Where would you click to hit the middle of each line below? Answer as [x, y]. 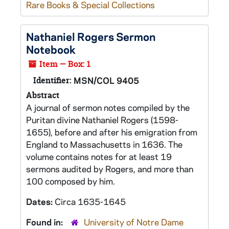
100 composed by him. [71, 181]
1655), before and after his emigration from [112, 132]
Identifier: [52, 80]
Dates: [40, 201]
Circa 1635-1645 [90, 201]
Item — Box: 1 [64, 64]
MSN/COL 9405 [106, 80]
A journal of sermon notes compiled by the [108, 107]
